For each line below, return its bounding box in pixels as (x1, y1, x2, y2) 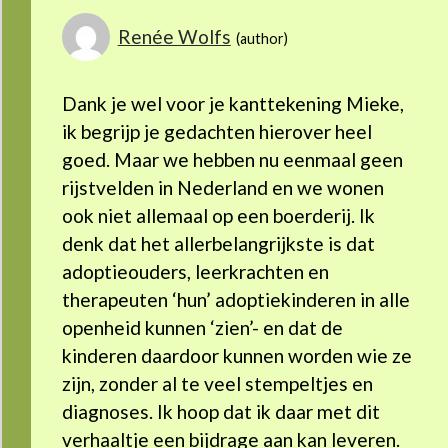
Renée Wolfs (117, 25, 231, 49)
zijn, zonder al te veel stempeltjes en (61, 372, 373, 396)
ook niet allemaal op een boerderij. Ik (61, 204, 375, 228)
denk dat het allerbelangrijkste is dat (61, 232, 375, 256)
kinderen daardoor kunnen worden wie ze (61, 344, 412, 368)
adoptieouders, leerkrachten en (61, 260, 329, 284)
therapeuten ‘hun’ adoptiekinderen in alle (61, 288, 410, 312)
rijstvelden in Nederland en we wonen (61, 176, 384, 200)
